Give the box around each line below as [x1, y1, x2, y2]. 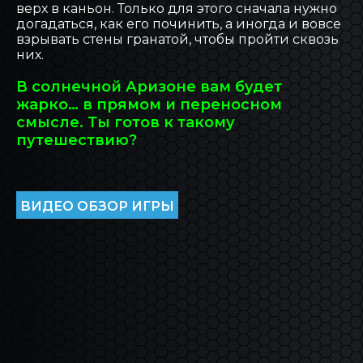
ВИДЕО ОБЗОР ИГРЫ [20, 198, 174, 214]
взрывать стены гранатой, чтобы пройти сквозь [16, 31, 339, 47]
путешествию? [16, 130, 141, 149]
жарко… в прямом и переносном [16, 95, 282, 113]
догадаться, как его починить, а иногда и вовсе [16, 15, 341, 32]
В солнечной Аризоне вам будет [16, 77, 282, 96]
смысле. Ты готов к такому [16, 113, 235, 131]
